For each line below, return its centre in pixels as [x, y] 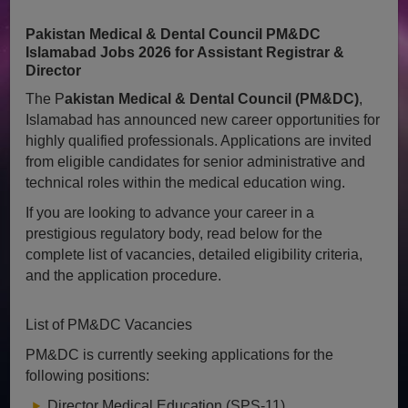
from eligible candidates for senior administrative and [196, 161]
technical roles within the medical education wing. [186, 182]
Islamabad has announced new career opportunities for [203, 119]
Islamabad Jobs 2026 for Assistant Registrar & [185, 52]
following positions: [88, 375]
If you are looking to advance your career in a [170, 212]
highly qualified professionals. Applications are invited [199, 140]
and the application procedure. [124, 275]
